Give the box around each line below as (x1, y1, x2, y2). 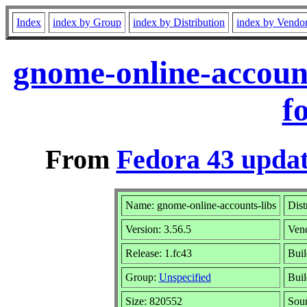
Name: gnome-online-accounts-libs (125, 199, 276, 211)
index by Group (53, 16, 121, 28)
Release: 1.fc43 (125, 247, 192, 259)
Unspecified (158, 271, 211, 283)
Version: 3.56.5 (125, 223, 191, 235)
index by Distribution (133, 16, 225, 28)
